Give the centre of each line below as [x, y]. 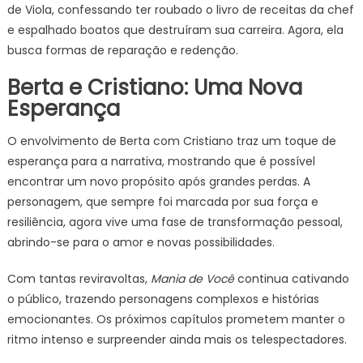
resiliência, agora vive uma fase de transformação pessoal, [175, 222]
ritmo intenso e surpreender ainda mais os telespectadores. [177, 340]
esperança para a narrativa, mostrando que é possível [161, 161]
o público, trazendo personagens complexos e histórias [163, 299]
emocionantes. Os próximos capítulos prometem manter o [176, 319]
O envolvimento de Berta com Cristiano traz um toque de [171, 141]
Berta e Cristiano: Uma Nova [154, 88]
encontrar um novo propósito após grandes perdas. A [158, 181]
